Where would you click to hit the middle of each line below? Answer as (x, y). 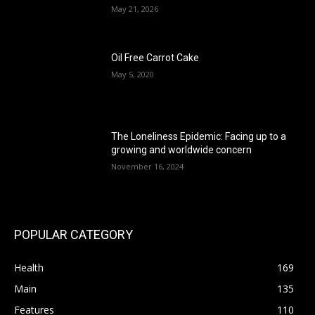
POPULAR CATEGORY (73, 235)
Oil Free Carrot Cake (155, 58)
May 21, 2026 (135, 9)
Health (29, 268)
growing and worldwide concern (182, 149)
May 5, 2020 (133, 75)
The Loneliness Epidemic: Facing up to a (199, 136)
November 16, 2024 (148, 166)
